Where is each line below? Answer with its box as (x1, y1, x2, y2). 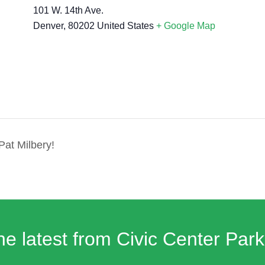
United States (97, 20, 154, 31)
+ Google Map (156, 20, 215, 31)
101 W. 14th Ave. (33, 5, 104, 15)
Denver (33, 20, 63, 31)
